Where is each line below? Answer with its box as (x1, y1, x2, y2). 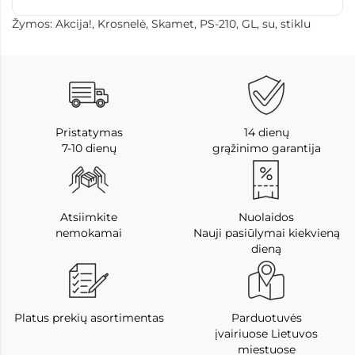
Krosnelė (97, 17, 146, 32)
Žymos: (12, 17, 55, 32)
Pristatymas (55, 125, 123, 140)
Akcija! (55, 17, 92, 32)
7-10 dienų (61, 141, 116, 156)
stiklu (281, 17, 311, 32)
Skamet (151, 17, 194, 32)
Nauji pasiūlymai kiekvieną (193, 226, 340, 241)
